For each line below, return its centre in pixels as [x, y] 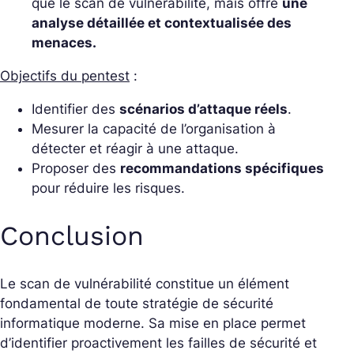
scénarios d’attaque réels [203, 109]
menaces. [64, 42]
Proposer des [76, 168]
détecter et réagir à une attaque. [135, 148]
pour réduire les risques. [108, 188]
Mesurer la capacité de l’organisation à [154, 128]
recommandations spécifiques [222, 168]
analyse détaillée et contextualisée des [162, 23]
